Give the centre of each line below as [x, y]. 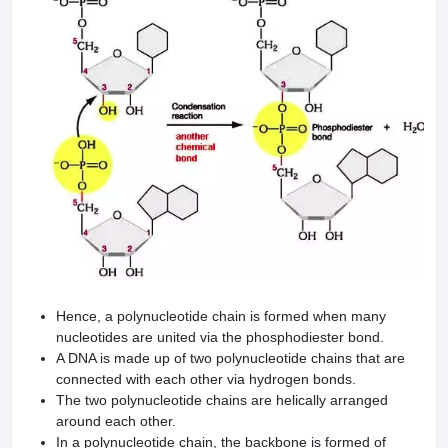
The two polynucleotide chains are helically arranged [222, 400]
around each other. [116, 421]
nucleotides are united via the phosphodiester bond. [220, 337]
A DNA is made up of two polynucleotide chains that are [230, 358]
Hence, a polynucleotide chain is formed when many [221, 316]
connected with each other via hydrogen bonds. [206, 379]
